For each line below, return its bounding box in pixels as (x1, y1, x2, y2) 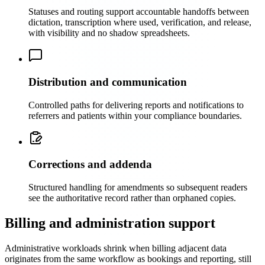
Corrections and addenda (28, 158, 152, 171)
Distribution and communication (28, 75, 187, 88)
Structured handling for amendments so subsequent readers (28, 182, 247, 192)
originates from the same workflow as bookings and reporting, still (5, 253, 251, 264)
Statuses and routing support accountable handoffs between (28, 7, 249, 17)
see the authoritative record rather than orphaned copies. (28, 192, 236, 203)
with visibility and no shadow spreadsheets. (28, 28, 190, 38)
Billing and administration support (5, 215, 215, 231)
